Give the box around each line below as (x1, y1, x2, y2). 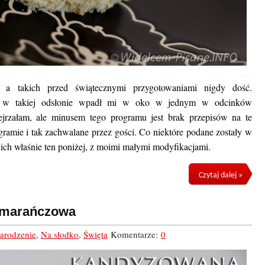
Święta (83, 228, 108, 241)
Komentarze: (108, 228, 161, 241)
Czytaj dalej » (198, 171, 243, 180)
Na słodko (41, 228, 79, 241)
